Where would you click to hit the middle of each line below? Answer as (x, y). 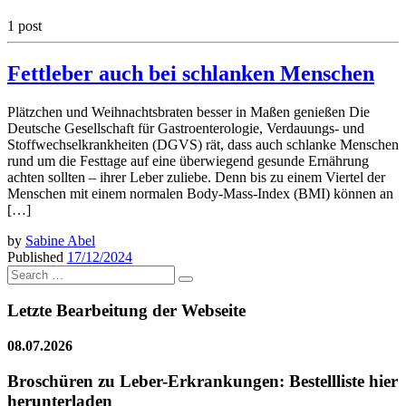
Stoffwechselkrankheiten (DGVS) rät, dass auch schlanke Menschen (203, 144)
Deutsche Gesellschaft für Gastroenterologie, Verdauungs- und (186, 128)
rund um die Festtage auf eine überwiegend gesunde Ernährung (188, 160)
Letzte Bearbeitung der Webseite (126, 311)
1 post (24, 25)
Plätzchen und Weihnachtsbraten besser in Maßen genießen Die (188, 111)
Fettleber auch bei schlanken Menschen (191, 73)
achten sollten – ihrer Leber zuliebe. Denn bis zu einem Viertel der (196, 177)
